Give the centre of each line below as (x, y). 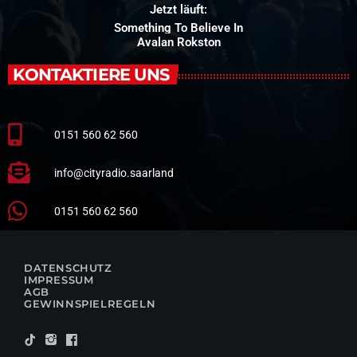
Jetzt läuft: (178, 10)
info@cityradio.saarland (114, 173)
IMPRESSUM (59, 280)
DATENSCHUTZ (68, 268)
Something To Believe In (178, 28)
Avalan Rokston (178, 43)
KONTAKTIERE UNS (91, 75)
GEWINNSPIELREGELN (90, 304)
